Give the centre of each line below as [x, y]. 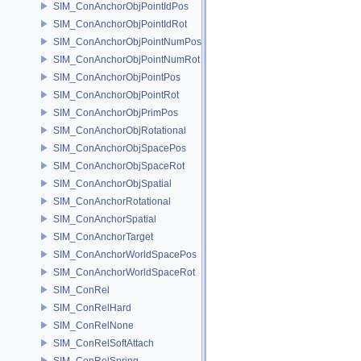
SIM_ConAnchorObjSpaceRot [119, 166]
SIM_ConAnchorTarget [103, 237]
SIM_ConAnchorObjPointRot [116, 95]
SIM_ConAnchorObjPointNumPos [127, 41]
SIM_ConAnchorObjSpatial [112, 183]
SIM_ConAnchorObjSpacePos [120, 148]
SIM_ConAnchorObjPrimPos [116, 112]
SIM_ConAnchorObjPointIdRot [120, 24]
